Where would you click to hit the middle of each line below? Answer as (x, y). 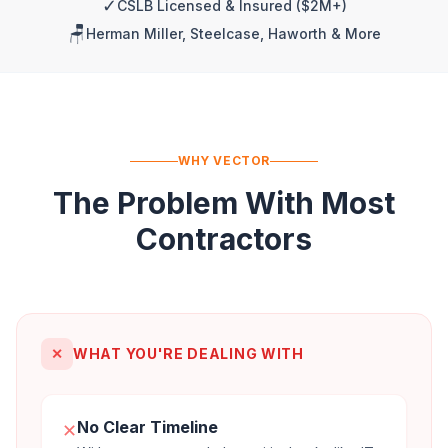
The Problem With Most (224, 203)
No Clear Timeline (147, 427)
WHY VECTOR (224, 160)
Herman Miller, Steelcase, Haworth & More (233, 33)
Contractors (224, 239)
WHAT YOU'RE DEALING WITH (188, 353)
